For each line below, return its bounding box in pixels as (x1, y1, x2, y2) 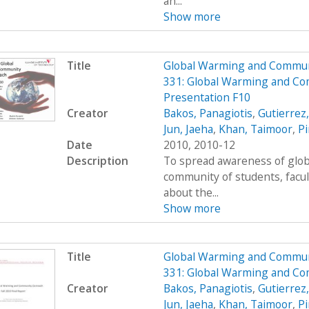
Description (66, 152, 128, 168)
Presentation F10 (163, 89, 250, 105)
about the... (163, 184, 219, 200)
